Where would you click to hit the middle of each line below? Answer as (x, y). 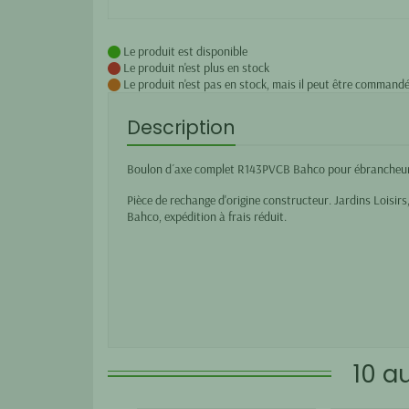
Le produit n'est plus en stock (195, 67)
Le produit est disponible (184, 51)
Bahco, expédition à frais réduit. (207, 216)
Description (181, 127)
